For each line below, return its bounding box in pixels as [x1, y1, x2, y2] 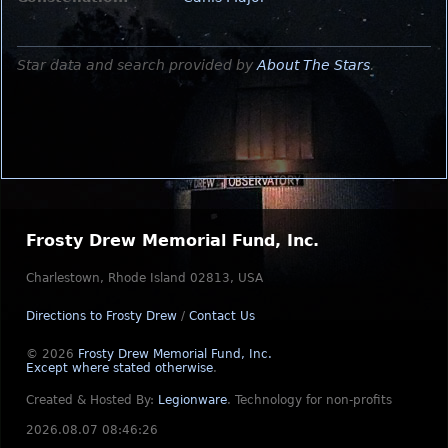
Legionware [158, 393, 227, 407]
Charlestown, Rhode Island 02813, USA [26, 271, 263, 285]
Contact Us [189, 309, 255, 323]
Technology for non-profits [235, 393, 392, 407]
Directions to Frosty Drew [26, 309, 177, 323]
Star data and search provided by [17, 56, 257, 73]
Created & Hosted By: [26, 393, 158, 407]
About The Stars [257, 56, 370, 73]
